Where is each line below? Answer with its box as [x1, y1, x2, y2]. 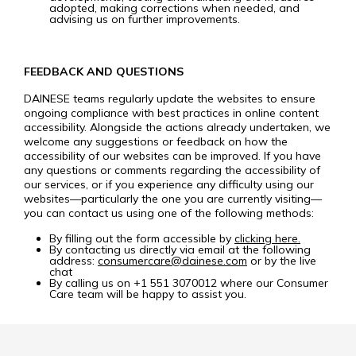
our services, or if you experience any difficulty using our [24, 177, 314, 192]
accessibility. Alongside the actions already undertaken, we [24, 120, 331, 134]
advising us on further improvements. [49, 12, 240, 26]
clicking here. [234, 231, 300, 246]
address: [49, 253, 98, 268]
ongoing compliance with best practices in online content [24, 106, 319, 120]
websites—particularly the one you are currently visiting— [24, 192, 322, 206]
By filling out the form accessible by [49, 231, 234, 246]
